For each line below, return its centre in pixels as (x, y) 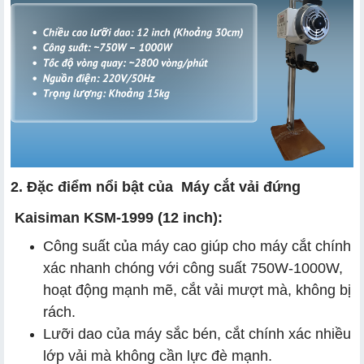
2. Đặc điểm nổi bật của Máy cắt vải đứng (156, 186)
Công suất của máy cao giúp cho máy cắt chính (197, 246)
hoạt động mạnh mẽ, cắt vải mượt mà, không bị (197, 290)
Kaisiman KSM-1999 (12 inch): (117, 217)
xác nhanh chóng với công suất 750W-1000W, (193, 268)
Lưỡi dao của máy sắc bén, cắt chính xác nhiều (197, 334)
